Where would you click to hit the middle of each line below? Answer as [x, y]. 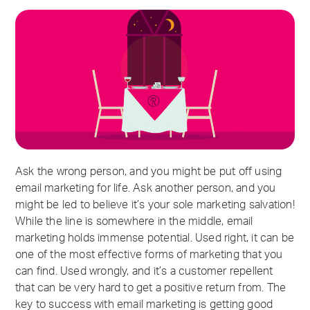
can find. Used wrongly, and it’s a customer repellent [144, 271]
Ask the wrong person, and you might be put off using [149, 172]
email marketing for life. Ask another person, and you [146, 188]
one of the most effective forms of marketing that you [149, 255]
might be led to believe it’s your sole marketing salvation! [155, 205]
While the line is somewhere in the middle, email [134, 221]
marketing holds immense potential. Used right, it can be [155, 238]
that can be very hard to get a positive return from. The [151, 288]
